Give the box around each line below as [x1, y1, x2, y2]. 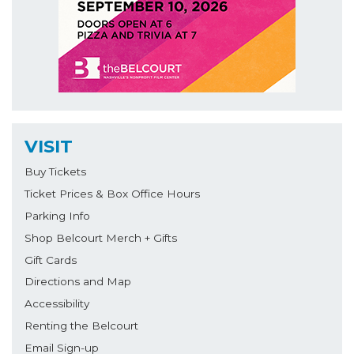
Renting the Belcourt [24, 318, 138, 332]
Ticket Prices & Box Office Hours [24, 187, 200, 201]
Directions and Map [24, 275, 131, 288]
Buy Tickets [24, 165, 86, 179]
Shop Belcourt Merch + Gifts [24, 231, 177, 244]
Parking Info [24, 209, 90, 223]
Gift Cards [24, 253, 77, 266]
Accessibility [24, 297, 89, 311]
